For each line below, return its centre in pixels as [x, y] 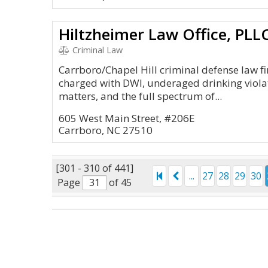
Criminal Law [96, 50]
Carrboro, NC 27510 [106, 130]
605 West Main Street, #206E [127, 118]
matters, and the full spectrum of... [140, 96]
